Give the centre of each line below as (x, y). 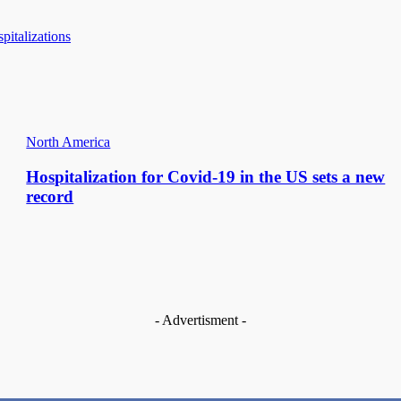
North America (68, 142)
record (50, 197)
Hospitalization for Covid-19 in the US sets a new (206, 177)
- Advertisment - (200, 320)
